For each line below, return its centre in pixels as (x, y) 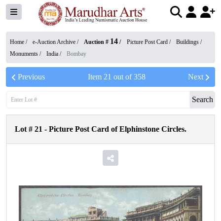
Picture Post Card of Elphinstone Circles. (118, 129)
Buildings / (189, 42)
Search (203, 99)
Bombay (76, 54)
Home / (19, 42)
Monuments (24, 54)
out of (122, 77)
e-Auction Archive (54, 42)
